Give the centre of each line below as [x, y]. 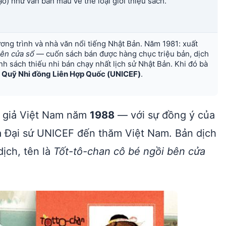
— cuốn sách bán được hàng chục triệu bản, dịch [122, 54]
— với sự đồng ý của [165, 115]
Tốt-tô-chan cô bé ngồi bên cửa [129, 151]
